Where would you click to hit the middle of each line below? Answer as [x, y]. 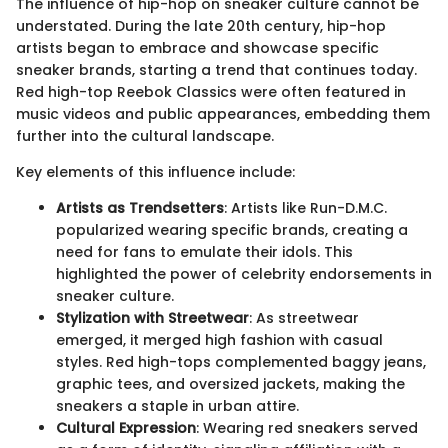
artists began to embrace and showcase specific [197, 47]
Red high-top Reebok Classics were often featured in [211, 91]
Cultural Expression [126, 427]
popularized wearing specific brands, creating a [232, 229]
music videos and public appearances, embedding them [223, 113]
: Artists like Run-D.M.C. [305, 207]
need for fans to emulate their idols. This [204, 251]
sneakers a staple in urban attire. [177, 405]
